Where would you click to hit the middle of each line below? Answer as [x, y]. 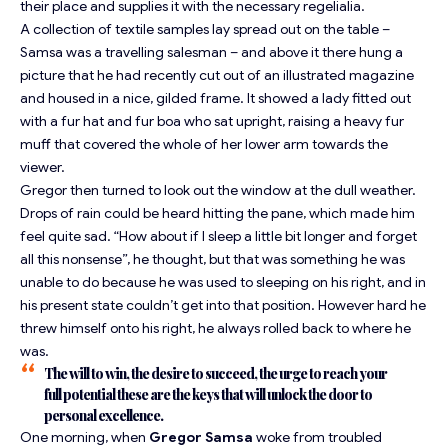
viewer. [42, 167]
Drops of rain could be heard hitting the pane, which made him [217, 213]
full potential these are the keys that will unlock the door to [208, 395]
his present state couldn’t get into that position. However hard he [223, 305]
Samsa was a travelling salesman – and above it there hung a [211, 52]
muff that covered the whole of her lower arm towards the [204, 144]
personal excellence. [103, 416]
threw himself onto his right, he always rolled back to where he [215, 328]
